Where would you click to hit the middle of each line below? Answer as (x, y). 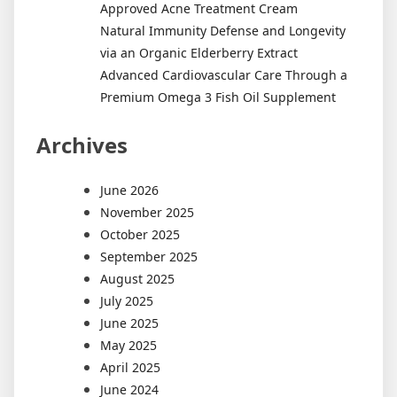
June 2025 (129, 323)
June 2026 (129, 190)
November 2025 (147, 212)
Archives (82, 144)
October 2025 (140, 234)
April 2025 (130, 367)
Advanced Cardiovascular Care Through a (224, 74)
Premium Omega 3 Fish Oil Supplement (218, 97)
